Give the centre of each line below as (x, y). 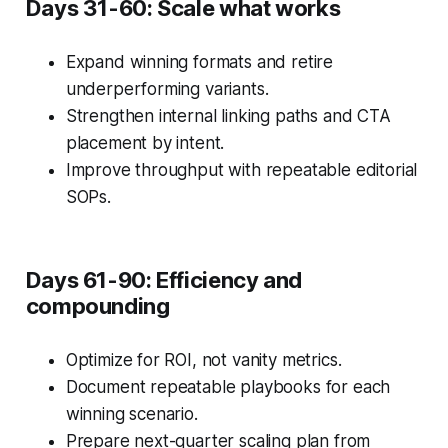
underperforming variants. (167, 89)
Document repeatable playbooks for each (228, 387)
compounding (97, 306)
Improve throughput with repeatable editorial (241, 170)
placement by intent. (145, 143)
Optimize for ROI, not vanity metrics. (203, 360)
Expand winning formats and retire (199, 62)
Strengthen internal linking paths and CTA (228, 116)
